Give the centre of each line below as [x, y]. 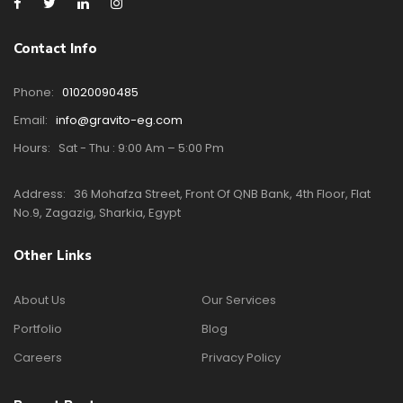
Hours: [33, 148]
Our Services [239, 300]
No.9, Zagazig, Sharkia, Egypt [97, 213]
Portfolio [38, 329]
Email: [32, 120]
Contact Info [55, 49]
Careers [38, 358]
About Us [40, 300]
